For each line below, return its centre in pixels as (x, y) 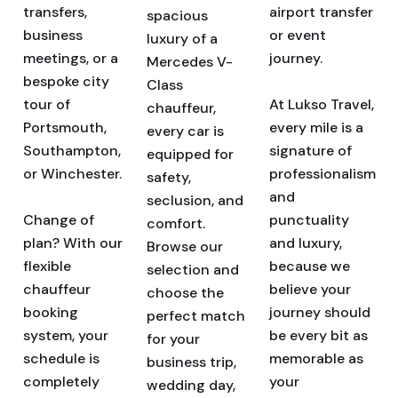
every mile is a (317, 127)
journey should (320, 312)
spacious (177, 16)
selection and (192, 270)
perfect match (195, 316)
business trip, (191, 362)
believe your (310, 289)
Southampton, (72, 151)
